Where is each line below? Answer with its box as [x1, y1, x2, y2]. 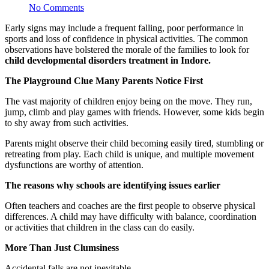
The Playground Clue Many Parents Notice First [5, 75, 203, 86]
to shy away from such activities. [5, 117, 131, 128]
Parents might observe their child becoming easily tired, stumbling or [5, 138, 264, 148]
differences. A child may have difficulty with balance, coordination [5, 211, 256, 222]
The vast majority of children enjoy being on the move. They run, [5, 95, 252, 106]
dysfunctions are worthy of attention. [5, 159, 146, 170]
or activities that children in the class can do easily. [5, 222, 197, 232]
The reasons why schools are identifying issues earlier [5, 180, 220, 190]
